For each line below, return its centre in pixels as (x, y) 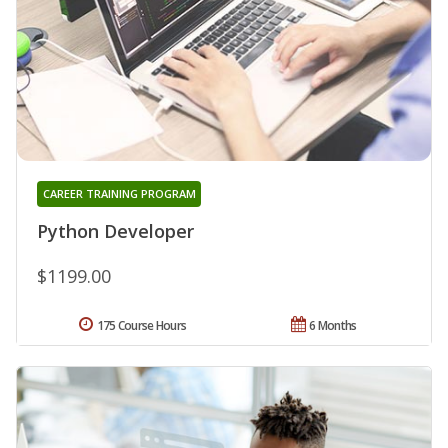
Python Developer (115, 231)
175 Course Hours (141, 326)
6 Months (333, 326)
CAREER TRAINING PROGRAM (119, 194)
